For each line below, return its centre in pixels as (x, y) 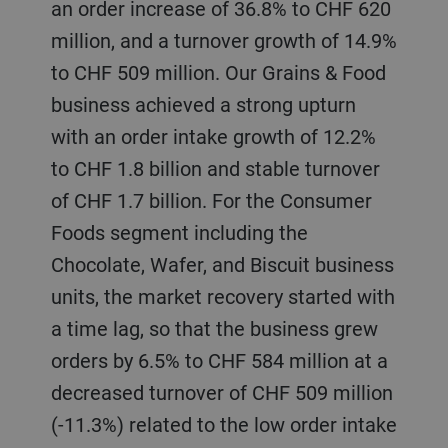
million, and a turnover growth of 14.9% (223, 40)
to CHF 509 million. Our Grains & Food (218, 72)
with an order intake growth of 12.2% (213, 136)
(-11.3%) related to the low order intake (223, 424)
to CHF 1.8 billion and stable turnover (215, 168)
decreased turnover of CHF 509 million (221, 392)
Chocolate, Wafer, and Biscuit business (222, 264)
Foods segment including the (179, 232)
